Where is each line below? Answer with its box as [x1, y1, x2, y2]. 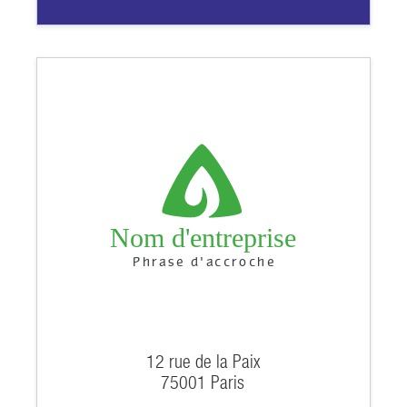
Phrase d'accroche [133, 256, 274, 269]
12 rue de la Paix [145, 351, 261, 372]
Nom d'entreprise [110, 222, 297, 253]
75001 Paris [161, 372, 245, 392]
